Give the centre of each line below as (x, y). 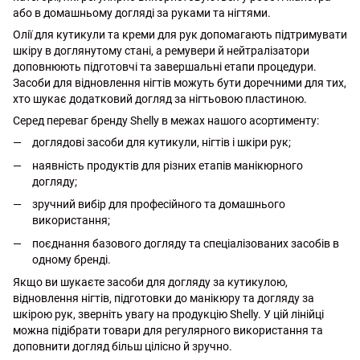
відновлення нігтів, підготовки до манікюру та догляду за (164, 298)
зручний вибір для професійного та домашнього (159, 205)
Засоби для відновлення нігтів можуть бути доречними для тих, (180, 83)
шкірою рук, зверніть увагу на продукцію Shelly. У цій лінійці (168, 314)
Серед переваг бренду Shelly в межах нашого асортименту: (166, 121)
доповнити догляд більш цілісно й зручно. (123, 346)
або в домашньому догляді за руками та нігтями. (142, 13)
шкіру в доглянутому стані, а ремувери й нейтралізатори (161, 51)
